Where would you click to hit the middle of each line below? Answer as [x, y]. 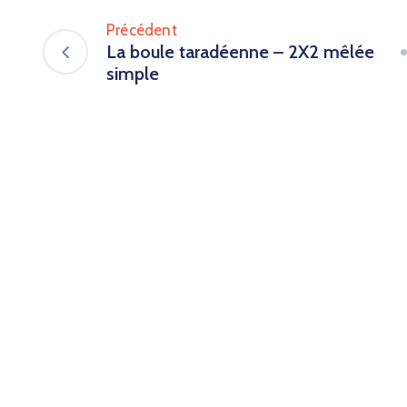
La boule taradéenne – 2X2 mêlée [240, 52]
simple [133, 74]
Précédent [142, 30]
